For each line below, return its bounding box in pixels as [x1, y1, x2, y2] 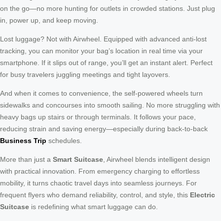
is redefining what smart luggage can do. [29, 203, 158, 211]
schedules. [46, 137, 82, 145]
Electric [190, 191, 215, 199]
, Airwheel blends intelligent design [103, 155, 210, 164]
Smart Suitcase [53, 155, 103, 164]
